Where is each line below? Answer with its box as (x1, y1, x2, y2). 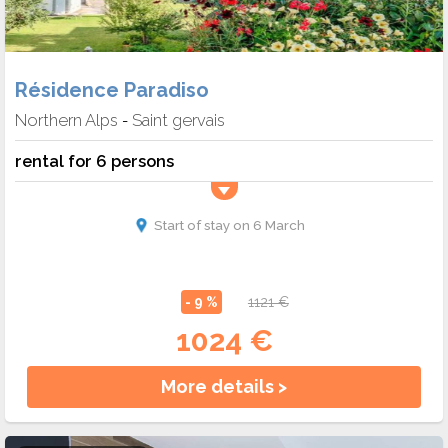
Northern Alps (15, 109, 118, 130)
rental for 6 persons (15, 150, 174, 171)
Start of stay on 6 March (153, 216, 305, 233)
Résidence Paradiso (15, 77, 209, 102)
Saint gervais (132, 109, 225, 130)
